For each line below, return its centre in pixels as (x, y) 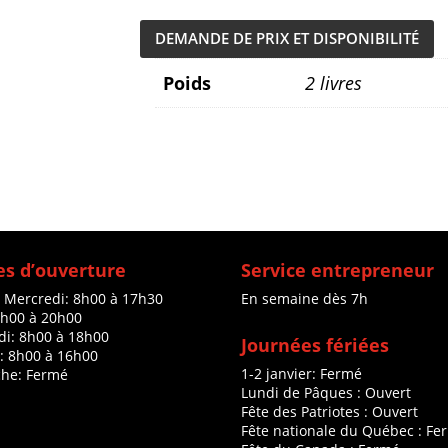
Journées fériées (314, 345)
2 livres (333, 83)
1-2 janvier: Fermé (301, 374)
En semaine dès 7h (304, 299)
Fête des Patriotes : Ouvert (329, 412)
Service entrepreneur (337, 270)
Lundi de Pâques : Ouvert (325, 393)
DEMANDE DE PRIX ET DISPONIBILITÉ (286, 38)
